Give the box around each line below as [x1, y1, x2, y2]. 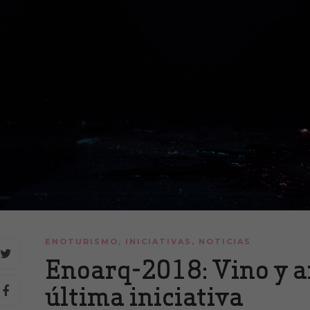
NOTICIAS [198, 237, 251, 247]
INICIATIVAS [125, 237, 192, 247]
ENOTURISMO [44, 237, 118, 247]
